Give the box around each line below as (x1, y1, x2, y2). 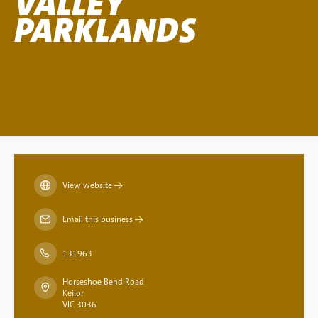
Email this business (62, 214, 133, 225)
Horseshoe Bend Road (62, 276, 144, 287)
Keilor (62, 287, 84, 299)
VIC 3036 (62, 299, 97, 310)
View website (62, 180, 112, 191)
